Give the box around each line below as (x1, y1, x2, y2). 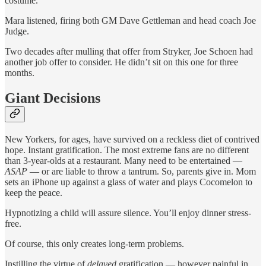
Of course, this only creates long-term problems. (5, 238, 184, 249)
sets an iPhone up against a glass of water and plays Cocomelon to (5, 176, 252, 187)
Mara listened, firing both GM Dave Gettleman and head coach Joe (5, 15, 256, 26)
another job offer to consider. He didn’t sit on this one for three (5, 56, 238, 67)
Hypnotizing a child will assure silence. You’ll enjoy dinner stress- (5, 207, 251, 218)
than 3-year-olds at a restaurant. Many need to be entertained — (5, 155, 242, 166)
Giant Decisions (5, 90, 100, 106)
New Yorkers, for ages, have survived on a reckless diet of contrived (5, 134, 259, 144)
